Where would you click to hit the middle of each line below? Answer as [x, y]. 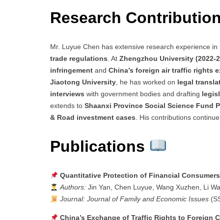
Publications [100, 146]
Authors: [73, 187]
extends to [67, 106]
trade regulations [79, 59]
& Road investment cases [93, 118]
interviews [67, 94]
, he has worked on [147, 82]
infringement [71, 70]
